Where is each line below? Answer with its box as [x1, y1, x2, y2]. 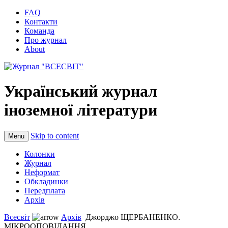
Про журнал [24, 36, 67, 44]
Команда [24, 26, 54, 35]
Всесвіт [4, 212, 30, 221]
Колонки [24, 149, 55, 158]
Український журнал [4, 82, 157, 101]
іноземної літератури [4, 101, 157, 120]
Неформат [24, 167, 60, 177]
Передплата [24, 186, 65, 195]
